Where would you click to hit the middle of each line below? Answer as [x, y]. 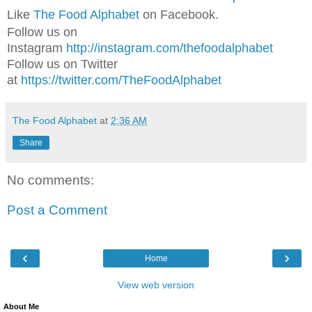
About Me [21, 306]
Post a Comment [57, 210]
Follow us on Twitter [62, 64]
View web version [156, 284]
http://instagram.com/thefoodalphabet [170, 48]
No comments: [50, 180]
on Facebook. [179, 14]
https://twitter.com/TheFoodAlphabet [121, 80]
